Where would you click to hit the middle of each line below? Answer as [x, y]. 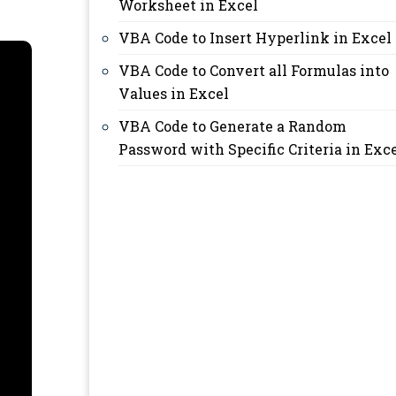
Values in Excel [174, 93]
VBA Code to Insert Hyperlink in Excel [255, 38]
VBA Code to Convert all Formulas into [254, 70]
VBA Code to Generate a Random [232, 126]
